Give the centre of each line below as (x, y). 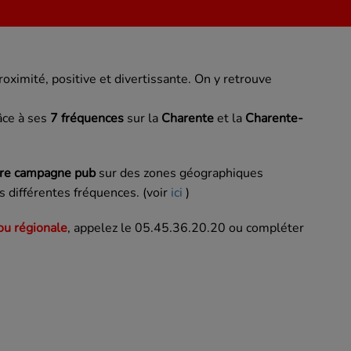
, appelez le (101, 228)
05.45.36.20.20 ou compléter (219, 228)
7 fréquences (87, 119)
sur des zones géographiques (179, 174)
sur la (143, 119)
